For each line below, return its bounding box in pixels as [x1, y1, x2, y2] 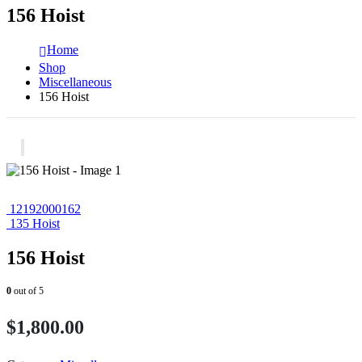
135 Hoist [10, 216, 60, 230]
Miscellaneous [39, 74, 112, 89]
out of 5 [11, 284, 44, 297]
